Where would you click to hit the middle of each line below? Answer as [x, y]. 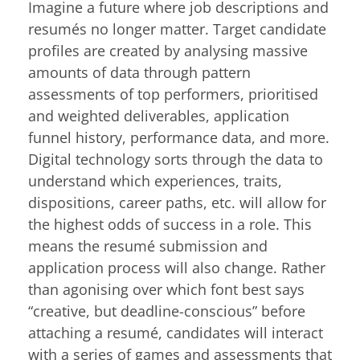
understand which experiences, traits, [155, 181]
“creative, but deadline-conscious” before [167, 311]
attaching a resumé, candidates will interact [176, 333]
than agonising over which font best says [166, 290]
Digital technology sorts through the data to [176, 160]
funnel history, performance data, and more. [179, 138]
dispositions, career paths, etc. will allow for [177, 203]
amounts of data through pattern [139, 73]
